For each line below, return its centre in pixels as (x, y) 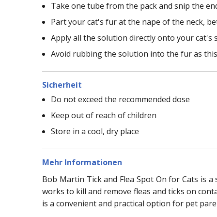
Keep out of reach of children (104, 115)
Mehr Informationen (82, 162)
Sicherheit (62, 85)
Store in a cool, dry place (95, 131)
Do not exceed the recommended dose (120, 99)
